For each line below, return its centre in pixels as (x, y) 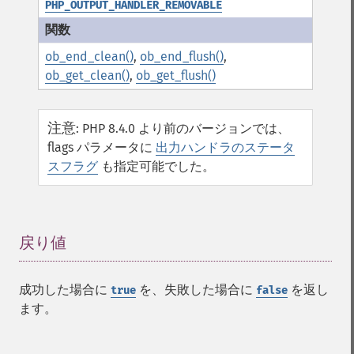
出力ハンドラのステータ (225, 147)
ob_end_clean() (89, 56)
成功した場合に (65, 290)
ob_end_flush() (182, 56)
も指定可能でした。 (156, 166)
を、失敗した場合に (196, 290)
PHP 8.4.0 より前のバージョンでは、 (186, 128)
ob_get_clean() (87, 75)
